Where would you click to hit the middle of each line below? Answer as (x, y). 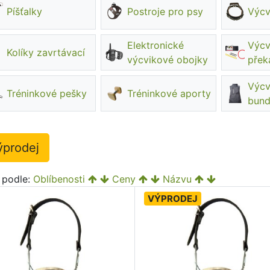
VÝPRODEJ (173, 199)
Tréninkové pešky (47, 93)
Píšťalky (25, 11)
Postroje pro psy (165, 11)
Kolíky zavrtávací (46, 52)
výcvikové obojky (168, 60)
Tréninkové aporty (169, 93)
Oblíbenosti (59, 179)
